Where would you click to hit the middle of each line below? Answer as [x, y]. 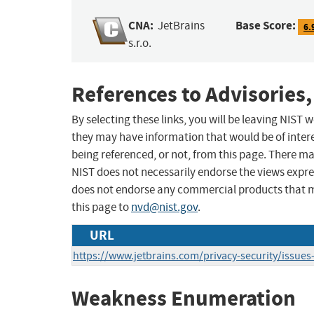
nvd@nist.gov [164, 207]
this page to [101, 207]
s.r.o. [140, 43]
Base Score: [266, 26]
